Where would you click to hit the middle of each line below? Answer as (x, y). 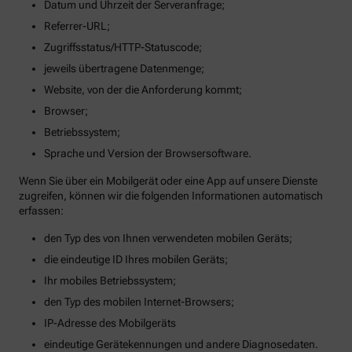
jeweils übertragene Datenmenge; (124, 68)
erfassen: (41, 210)
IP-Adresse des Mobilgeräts (110, 323)
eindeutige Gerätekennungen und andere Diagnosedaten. (181, 344)
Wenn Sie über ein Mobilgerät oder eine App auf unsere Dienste (168, 180)
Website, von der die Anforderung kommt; (143, 89)
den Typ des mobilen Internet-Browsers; (139, 301)
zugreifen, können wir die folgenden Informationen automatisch (171, 195)
